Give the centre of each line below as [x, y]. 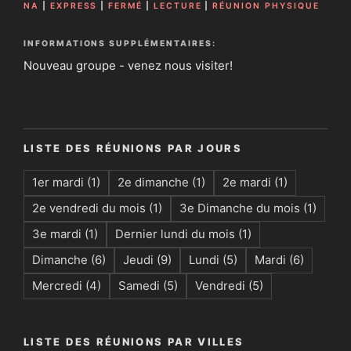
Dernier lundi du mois [175, 234]
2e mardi [247, 183]
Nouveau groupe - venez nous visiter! [128, 66]
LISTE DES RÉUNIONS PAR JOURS [133, 148]
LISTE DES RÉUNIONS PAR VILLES [134, 342]
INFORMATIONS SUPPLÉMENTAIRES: [120, 43]
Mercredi [57, 286]
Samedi [139, 286]
